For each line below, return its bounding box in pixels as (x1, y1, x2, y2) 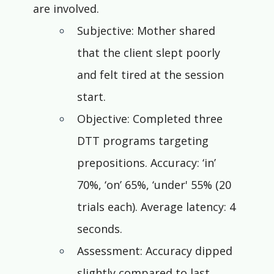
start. (76, 89, 106, 105)
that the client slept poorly (76, 45, 223, 61)
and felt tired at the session (76, 67, 227, 83)
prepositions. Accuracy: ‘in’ (76, 155, 219, 171)
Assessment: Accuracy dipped (76, 243, 235, 259)
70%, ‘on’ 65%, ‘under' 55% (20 (76, 177, 234, 193)
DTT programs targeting (76, 133, 212, 149)
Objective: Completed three (76, 111, 226, 127)
